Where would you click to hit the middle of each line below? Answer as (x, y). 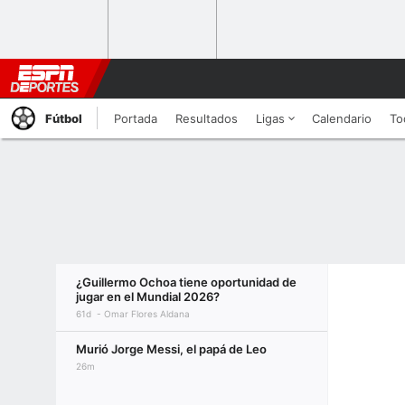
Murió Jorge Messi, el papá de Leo (171, 349)
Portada (136, 118)
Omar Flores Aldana (147, 314)
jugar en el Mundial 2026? (148, 297)
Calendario (342, 118)
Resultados (207, 118)
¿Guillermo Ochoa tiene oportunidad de (186, 282)
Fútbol (64, 118)
